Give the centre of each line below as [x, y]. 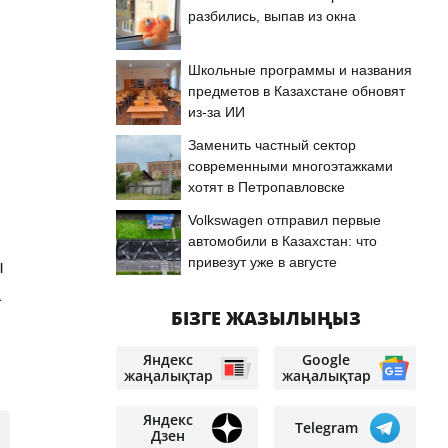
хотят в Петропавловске [266, 187]
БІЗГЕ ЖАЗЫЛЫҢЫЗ [266, 318]
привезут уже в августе [262, 262]
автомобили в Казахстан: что [282, 241]
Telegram [326, 427]
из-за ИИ [216, 112]
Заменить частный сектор [272, 145]
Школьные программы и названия [300, 70]
